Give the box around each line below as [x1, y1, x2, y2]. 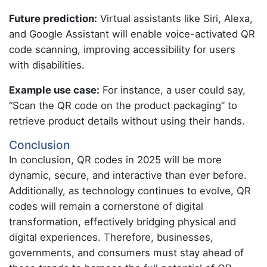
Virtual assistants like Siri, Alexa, [97, 13, 253, 24]
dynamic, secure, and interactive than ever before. [9, 169, 247, 181]
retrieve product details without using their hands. [9, 115, 245, 127]
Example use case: [9, 84, 100, 96]
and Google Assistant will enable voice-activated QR [9, 28, 255, 40]
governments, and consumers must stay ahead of [9, 247, 244, 259]
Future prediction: [9, 13, 97, 24]
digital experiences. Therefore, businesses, [9, 231, 213, 243]
